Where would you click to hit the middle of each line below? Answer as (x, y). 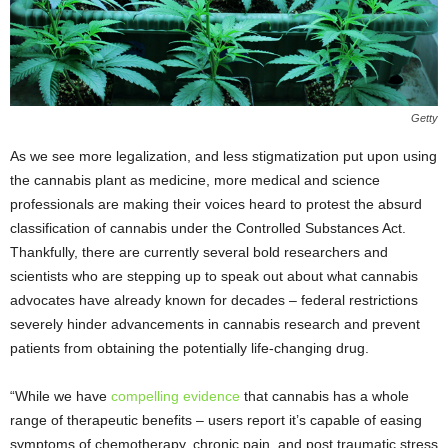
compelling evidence (175, 396)
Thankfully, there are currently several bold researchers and (199, 252)
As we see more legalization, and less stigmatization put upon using (223, 156)
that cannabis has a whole (324, 396)
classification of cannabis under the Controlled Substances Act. (208, 228)
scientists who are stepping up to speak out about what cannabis (214, 276)
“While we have (60, 396)
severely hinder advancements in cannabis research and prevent (215, 324)
